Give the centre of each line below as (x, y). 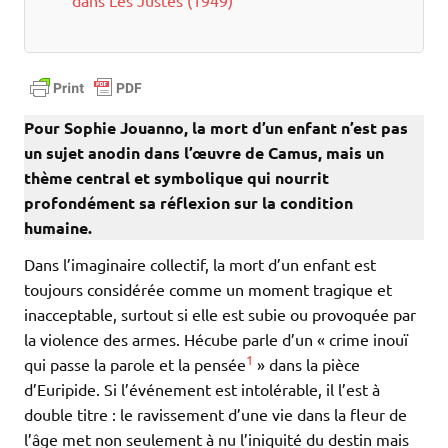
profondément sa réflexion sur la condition (188, 203)
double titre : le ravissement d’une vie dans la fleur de (215, 414)
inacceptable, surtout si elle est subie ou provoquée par (220, 314)
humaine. (58, 228)
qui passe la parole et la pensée (135, 364)
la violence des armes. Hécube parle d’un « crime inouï (216, 339)
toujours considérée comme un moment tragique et (208, 289)
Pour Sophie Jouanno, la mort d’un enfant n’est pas (216, 128)
